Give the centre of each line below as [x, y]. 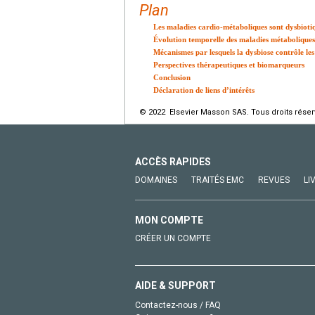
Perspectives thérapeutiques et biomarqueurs [229, 64]
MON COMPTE [169, 220]
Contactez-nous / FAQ [178, 305]
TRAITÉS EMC [218, 180]
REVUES [274, 180]
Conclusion [172, 77]
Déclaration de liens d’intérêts [204, 90]
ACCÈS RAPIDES [173, 161]
